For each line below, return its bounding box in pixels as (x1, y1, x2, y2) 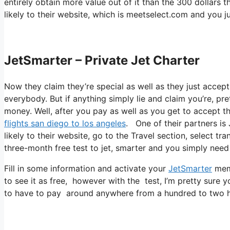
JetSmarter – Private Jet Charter (4, 53, 200, 68)
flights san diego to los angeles (4, 118, 126, 129)
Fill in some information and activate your (4, 163, 168, 174)
